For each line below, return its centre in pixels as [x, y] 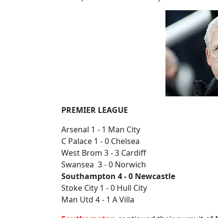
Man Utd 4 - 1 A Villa [98, 200]
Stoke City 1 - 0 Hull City [104, 188]
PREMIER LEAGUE [95, 110]
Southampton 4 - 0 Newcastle [118, 176]
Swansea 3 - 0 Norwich [104, 164]
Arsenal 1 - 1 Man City [101, 129]
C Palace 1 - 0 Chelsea [100, 141]
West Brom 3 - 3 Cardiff [104, 153]
